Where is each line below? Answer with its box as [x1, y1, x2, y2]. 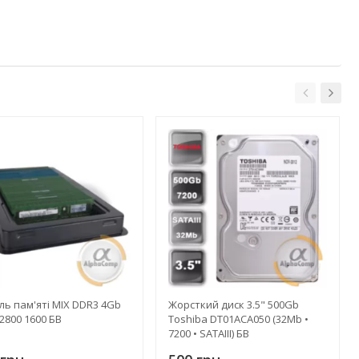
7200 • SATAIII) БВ [167, 325, 249, 341]
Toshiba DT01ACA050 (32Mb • [167, 311, 309, 326]
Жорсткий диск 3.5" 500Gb [167, 296, 299, 312]
